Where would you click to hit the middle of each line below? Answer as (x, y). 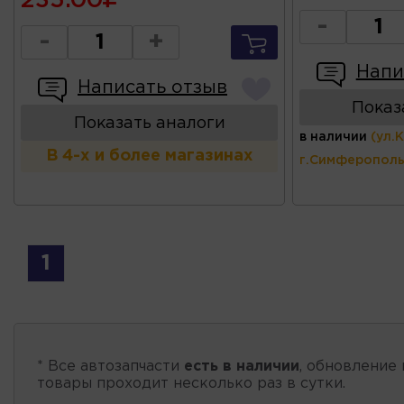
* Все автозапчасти (110, 366)
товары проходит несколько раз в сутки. (191, 383)
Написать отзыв (152, 87)
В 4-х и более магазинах (149, 156)
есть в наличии (242, 366)
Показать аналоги (149, 123)
